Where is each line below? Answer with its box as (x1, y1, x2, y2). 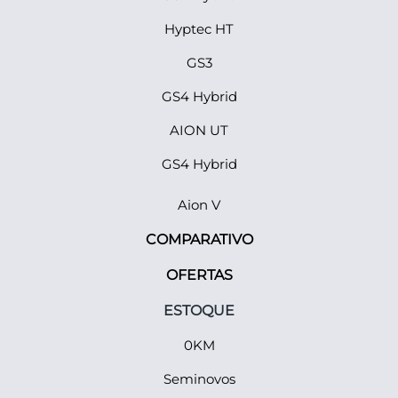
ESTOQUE (163, 302, 235, 319)
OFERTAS (165, 267, 233, 283)
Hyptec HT (164, 20, 234, 37)
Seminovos (163, 370, 235, 387)
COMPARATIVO (145, 231, 253, 248)
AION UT (170, 122, 228, 139)
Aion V (178, 196, 220, 213)
